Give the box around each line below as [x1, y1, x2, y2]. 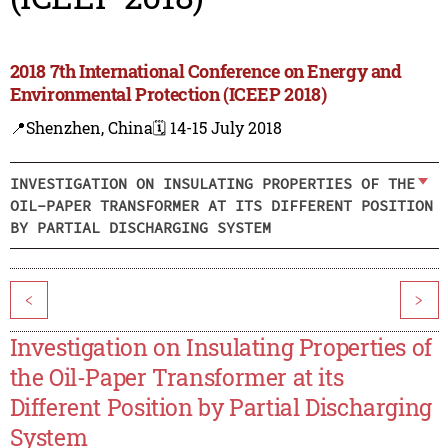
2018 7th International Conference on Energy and [9, 59, 402, 84]
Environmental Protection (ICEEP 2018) [9, 82, 327, 107]
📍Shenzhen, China [9, 117, 153, 139]
